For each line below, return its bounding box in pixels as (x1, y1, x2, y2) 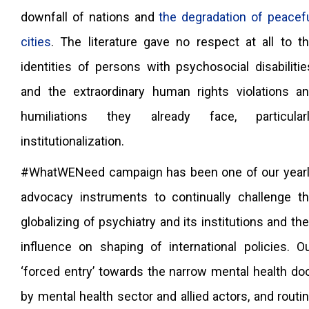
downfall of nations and (21, 10, 159, 24)
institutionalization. (21, 134, 124, 148)
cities (21, 34, 51, 49)
